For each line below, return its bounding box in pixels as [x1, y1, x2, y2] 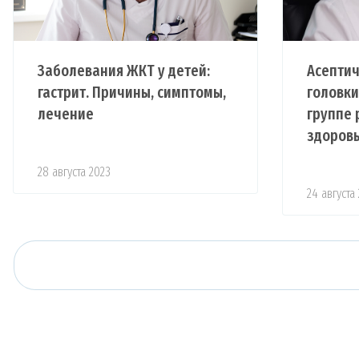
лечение [38, 103, 94, 123]
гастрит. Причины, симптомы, [38, 82, 226, 102]
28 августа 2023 [38, 163, 111, 179]
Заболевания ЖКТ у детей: [38, 60, 210, 80]
